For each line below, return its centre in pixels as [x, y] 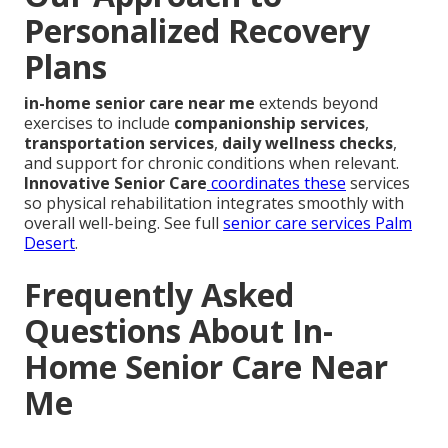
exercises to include [99, 122]
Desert [49, 242]
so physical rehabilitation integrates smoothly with [214, 202]
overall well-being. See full [123, 222]
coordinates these [276, 182]
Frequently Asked [159, 294]
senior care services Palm [317, 222]
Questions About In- [178, 330]
